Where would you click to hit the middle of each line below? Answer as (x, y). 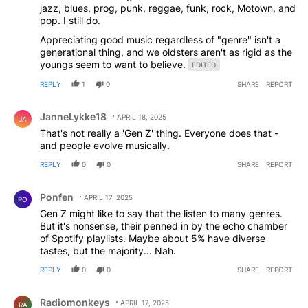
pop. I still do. (70, 21)
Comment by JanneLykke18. (79, 107)
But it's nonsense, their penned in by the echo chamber (164, 226)
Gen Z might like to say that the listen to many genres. (161, 214)
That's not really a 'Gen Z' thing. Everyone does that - (159, 133)
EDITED (204, 65)
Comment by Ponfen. (60, 187)
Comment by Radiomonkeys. (80, 292)
